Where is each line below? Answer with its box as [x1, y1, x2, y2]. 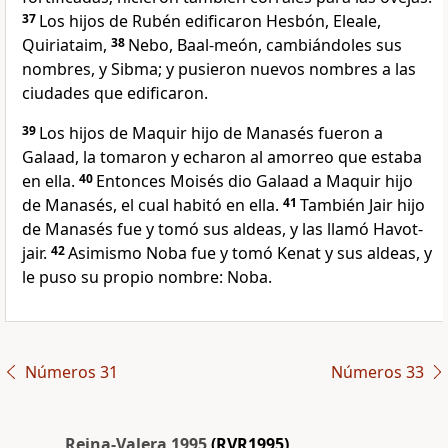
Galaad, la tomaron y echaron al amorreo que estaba [22, 146, 422, 169]
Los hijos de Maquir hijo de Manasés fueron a [39, 122, 383, 145]
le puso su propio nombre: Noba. [22, 266, 272, 289]
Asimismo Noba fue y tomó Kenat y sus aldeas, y [68, 242, 432, 265]
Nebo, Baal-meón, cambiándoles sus [128, 34, 402, 57]
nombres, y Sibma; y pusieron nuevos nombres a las [22, 58, 416, 81]
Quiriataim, [22, 34, 107, 57]
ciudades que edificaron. [22, 82, 208, 105]
